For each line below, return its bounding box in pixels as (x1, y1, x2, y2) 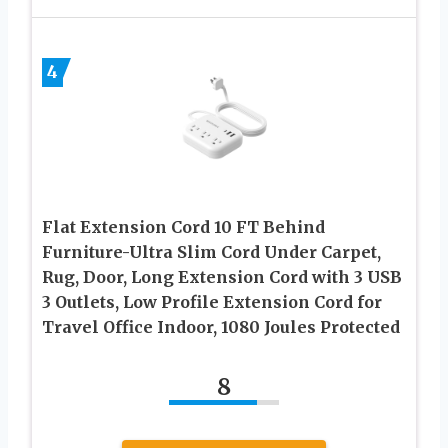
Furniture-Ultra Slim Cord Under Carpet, (42, 241, 381, 262)
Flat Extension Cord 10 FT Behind (42, 216, 325, 237)
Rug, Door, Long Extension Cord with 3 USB (42, 266, 402, 287)
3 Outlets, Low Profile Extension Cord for (42, 291, 382, 312)
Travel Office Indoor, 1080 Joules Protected (42, 316, 400, 337)
